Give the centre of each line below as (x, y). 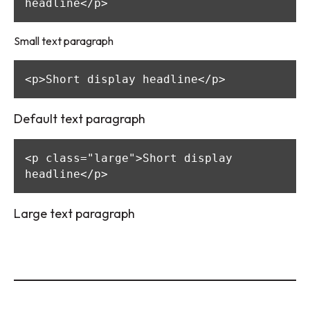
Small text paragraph (64, 40)
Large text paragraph (74, 213)
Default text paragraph (80, 118)
